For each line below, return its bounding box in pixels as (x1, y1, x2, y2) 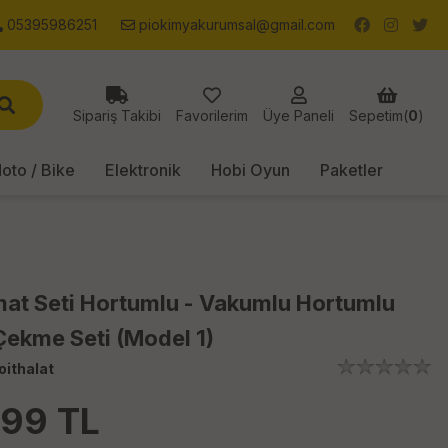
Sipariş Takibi (73, 107, 161, 124)
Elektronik (104, 160, 181, 180)
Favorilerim (176, 107, 248, 124)
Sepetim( (349, 107, 408, 124)
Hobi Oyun (210, 160, 290, 180)
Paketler (319, 160, 383, 180)
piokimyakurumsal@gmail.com (135, 16, 335, 33)
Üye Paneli (263, 107, 334, 124)
